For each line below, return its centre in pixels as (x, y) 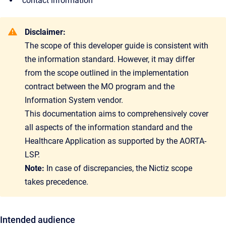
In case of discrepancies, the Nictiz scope (118, 168)
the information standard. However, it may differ (110, 59)
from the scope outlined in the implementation (107, 73)
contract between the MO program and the (100, 87)
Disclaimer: (45, 32)
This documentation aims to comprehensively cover (117, 114)
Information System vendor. (74, 100)
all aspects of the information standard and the (108, 127)
